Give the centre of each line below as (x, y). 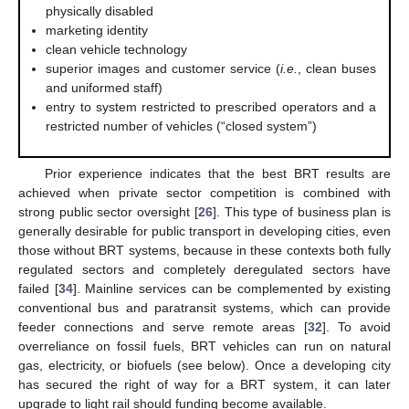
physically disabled (100, 11)
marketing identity (97, 31)
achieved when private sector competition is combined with (204, 192)
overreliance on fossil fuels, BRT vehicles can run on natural (204, 346)
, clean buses (336, 69)
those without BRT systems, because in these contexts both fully (204, 250)
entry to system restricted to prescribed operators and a (211, 107)
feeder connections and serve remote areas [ (163, 326)
